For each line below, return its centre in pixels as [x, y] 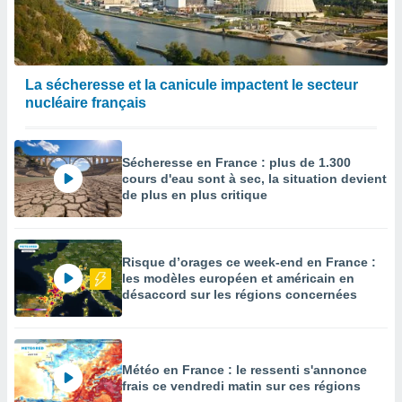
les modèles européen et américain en [238, 278]
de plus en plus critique [195, 195]
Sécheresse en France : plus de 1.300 [236, 162]
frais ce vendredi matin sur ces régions [241, 386]
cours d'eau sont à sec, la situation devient [254, 179]
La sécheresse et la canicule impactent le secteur [192, 85]
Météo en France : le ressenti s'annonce [245, 370]
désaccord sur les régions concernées [240, 294]
